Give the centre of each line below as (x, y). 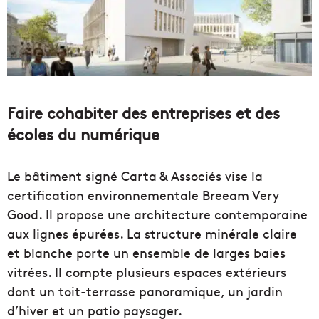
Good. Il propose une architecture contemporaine (157, 214)
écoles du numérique (83, 134)
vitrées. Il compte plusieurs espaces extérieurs (147, 272)
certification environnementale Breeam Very (143, 195)
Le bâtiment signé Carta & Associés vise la (135, 176)
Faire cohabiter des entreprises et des (143, 113)
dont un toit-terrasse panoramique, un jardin (145, 291)
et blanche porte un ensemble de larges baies (146, 253)
